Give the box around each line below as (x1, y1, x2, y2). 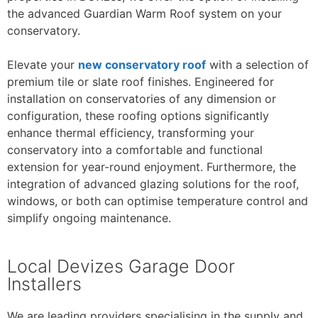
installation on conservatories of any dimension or (7, 92, 276, 106)
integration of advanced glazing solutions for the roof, (7, 177, 299, 191)
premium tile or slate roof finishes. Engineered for (7, 75, 274, 89)
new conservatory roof (78, 57, 206, 72)
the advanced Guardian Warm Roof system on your (7, 6, 282, 21)
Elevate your (7, 57, 78, 72)
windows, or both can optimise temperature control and (7, 194, 308, 208)
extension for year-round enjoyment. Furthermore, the (7, 160, 296, 174)
